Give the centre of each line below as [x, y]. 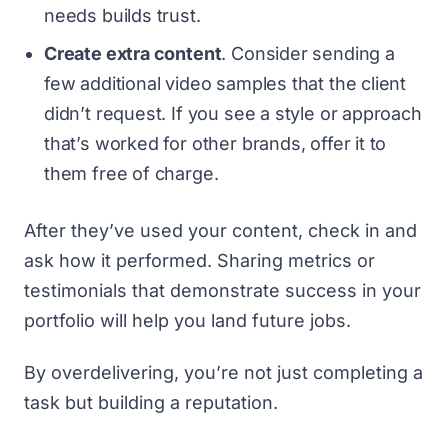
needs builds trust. [122, 15]
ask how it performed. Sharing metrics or [199, 260]
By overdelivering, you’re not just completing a [223, 372]
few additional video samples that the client [225, 83]
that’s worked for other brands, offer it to [215, 143]
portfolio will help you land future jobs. [190, 320]
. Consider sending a [308, 53]
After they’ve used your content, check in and [220, 230]
